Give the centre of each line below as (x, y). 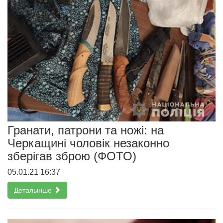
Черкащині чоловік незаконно (88, 143)
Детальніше (34, 190)
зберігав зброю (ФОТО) (72, 156)
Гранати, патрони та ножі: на (86, 130)
